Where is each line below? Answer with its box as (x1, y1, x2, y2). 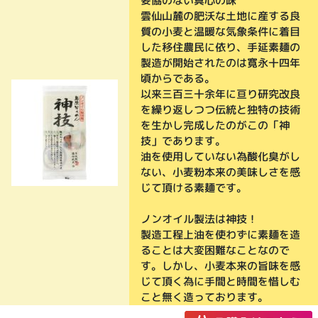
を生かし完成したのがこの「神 (141, 118, 290, 133)
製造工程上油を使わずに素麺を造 (140, 227, 300, 243)
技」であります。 (140, 133, 226, 149)
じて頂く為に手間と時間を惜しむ (140, 274, 300, 290)
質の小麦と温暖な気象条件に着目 (141, 24, 301, 40)
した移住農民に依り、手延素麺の (141, 40, 301, 55)
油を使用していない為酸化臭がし (140, 149, 300, 165)
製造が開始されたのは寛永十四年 (141, 55, 301, 71)
